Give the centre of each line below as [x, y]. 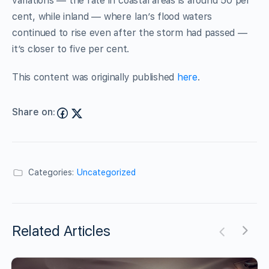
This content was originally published [95, 77]
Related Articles [61, 231]
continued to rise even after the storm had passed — [130, 32]
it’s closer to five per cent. [71, 49]
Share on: [34, 112]
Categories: [51, 172]
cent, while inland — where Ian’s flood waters [112, 16]
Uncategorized [106, 172]
